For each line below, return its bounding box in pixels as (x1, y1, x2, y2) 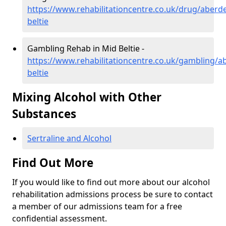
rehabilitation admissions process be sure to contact (12, 189, 213, 200)
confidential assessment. (12, 213, 107, 224)
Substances (12, 106, 76, 122)
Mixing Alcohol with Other (12, 89, 161, 105)
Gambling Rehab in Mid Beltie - (27, 43, 144, 54)
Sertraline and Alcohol (27, 133, 111, 144)
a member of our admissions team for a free (12, 201, 182, 212)
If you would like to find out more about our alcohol (12, 177, 210, 188)
